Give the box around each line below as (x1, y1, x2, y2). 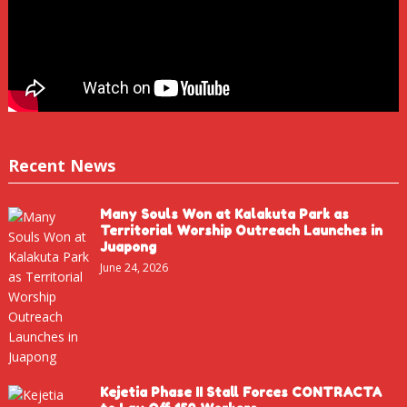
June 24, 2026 (99, 259, 168, 275)
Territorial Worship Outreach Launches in (99, 222, 382, 238)
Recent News (7, 154, 115, 176)
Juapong (99, 238, 156, 254)
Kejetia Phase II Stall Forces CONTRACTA (99, 383, 382, 400)
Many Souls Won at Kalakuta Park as (99, 205, 349, 222)
